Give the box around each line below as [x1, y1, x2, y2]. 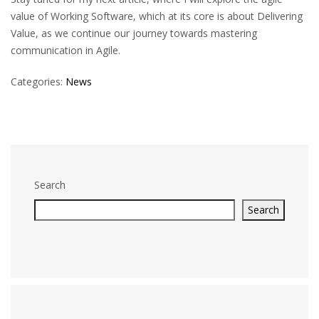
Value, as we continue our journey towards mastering [11, 26, 257, 40]
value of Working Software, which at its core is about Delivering [11, 9, 303, 23]
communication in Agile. [11, 43, 120, 57]
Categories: [11, 75, 66, 88]
